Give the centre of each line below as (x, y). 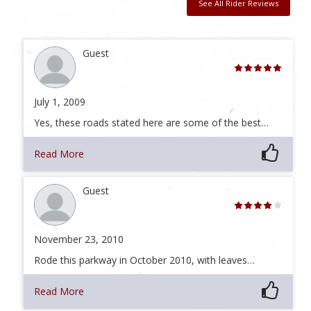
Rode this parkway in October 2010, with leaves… (144, 260)
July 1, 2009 (59, 102)
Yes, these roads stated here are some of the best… (151, 123)
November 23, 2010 (78, 239)
